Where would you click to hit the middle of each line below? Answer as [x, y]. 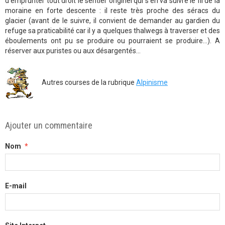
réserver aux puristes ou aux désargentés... [73, 50]
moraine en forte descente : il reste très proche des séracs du [113, 10]
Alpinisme [152, 82]
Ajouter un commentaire [49, 125]
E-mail [16, 186]
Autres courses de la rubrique [85, 82]
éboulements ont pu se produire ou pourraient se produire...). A [113, 40]
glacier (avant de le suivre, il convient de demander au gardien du [113, 20]
